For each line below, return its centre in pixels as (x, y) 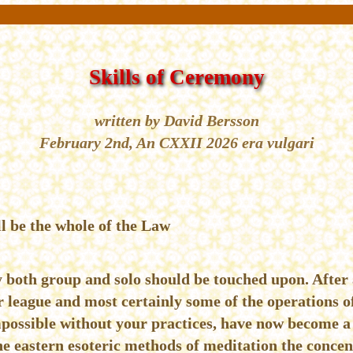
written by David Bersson (176, 120)
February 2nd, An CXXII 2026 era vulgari (176, 142)
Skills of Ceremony (176, 77)
